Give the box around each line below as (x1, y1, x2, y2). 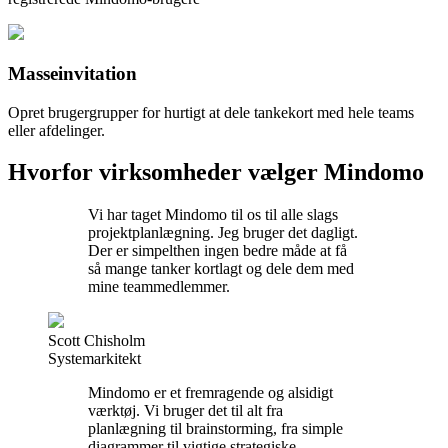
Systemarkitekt (48, 350, 141, 368)
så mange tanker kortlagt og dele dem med (88, 260, 354, 278)
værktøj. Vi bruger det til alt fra (88, 402, 283, 420)
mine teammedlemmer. (88, 278, 230, 296)
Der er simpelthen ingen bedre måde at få (88, 242, 347, 260)
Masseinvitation (8, 62, 137, 84)
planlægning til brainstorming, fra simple (88, 420, 343, 438)
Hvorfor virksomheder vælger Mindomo (8, 159, 424, 186)
